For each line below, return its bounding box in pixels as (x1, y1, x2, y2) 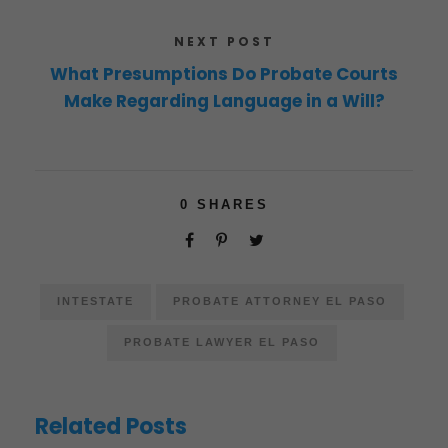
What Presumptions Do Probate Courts (50, 61, 398, 86)
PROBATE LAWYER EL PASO (123, 335, 320, 348)
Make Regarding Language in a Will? (63, 88, 385, 113)
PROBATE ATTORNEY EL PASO (172, 294, 387, 307)
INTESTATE (56, 294, 134, 307)
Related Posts (35, 410, 187, 442)
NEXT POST (173, 32, 275, 50)
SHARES (196, 196, 269, 212)
